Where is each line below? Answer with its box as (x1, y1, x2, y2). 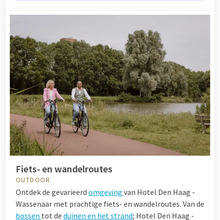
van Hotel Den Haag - (124, 187, 195, 197)
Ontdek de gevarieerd (16, 187, 88, 197)
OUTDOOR (16, 175, 51, 185)
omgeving (88, 187, 124, 197)
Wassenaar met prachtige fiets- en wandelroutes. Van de (16, 199, 204, 209)
